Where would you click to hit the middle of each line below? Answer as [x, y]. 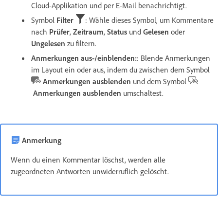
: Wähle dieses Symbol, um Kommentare [149, 20]
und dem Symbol [160, 81]
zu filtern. [81, 43]
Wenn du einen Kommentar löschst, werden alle [88, 159]
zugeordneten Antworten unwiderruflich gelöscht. [90, 171]
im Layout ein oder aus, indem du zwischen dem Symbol [121, 69]
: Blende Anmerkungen [173, 58]
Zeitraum [88, 31]
